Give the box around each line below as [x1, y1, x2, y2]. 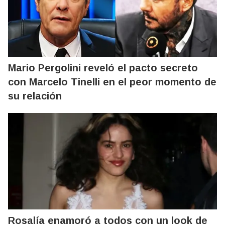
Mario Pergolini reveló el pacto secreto [8, 62, 198, 73]
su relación [8, 90, 62, 101]
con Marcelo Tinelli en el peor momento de [8, 76, 216, 87]
